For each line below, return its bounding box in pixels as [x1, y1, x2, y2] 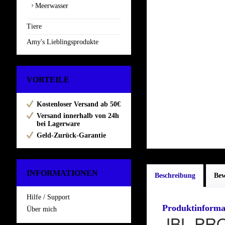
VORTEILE [27, 75, 69, 84]
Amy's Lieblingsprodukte [27, 38, 98, 46]
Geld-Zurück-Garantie [37, 132, 106, 140]
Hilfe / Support [27, 193, 70, 201]
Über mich [27, 205, 57, 213]
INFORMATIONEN [27, 169, 98, 178]
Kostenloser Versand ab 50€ [37, 100, 121, 108]
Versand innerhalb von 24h [37, 112, 119, 120]
